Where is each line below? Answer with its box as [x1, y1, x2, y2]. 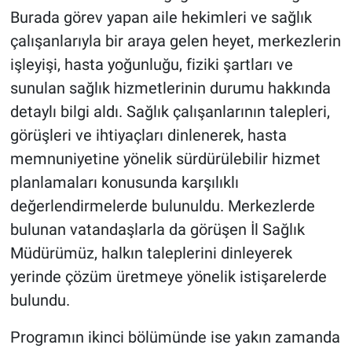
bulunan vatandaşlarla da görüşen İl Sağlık [9, 219, 305, 239]
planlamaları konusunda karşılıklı [9, 172, 239, 192]
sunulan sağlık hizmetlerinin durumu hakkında [9, 78, 331, 97]
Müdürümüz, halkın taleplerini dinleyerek [9, 243, 292, 262]
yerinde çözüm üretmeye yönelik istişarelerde [9, 266, 327, 286]
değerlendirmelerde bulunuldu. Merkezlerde [9, 196, 315, 215]
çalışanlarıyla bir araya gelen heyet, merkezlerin [9, 31, 341, 50]
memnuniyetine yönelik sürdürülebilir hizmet [9, 148, 321, 168]
